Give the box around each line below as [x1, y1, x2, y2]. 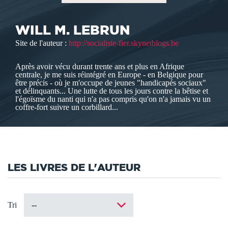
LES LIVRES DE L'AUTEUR [8, 161, 140, 174]
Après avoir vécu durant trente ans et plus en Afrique [15, 62, 184, 71]
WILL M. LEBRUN [15, 22, 130, 38]
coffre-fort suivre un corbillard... [15, 103, 118, 112]
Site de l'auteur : [15, 39, 69, 48]
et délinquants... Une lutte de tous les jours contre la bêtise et [15, 87, 208, 96]
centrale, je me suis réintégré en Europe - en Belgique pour [15, 70, 203, 79]
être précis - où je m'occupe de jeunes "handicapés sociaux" [15, 78, 206, 88]
